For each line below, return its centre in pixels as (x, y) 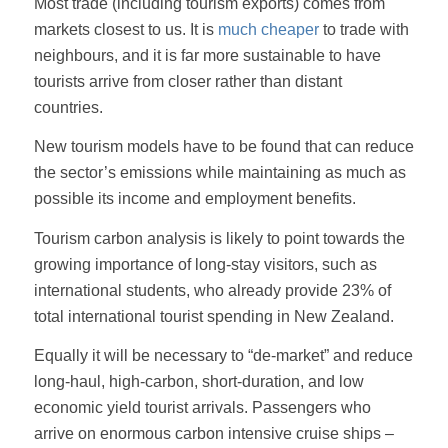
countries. (68, 107)
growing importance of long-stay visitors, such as (205, 264)
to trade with (363, 29)
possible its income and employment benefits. (194, 199)
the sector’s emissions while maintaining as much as (219, 173)
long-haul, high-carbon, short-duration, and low (198, 382)
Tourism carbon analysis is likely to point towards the (219, 238)
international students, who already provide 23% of (212, 290)
